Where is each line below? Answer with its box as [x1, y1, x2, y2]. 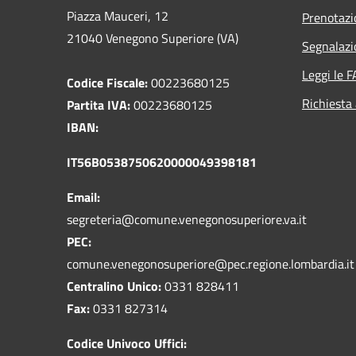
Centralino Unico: [67, 276, 161, 296]
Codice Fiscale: [67, 72, 148, 92]
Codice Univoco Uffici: [67, 333, 187, 353]
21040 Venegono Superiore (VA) [67, 28, 238, 48]
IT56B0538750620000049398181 [67, 152, 257, 172]
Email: [67, 187, 100, 207]
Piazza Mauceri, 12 [67, 6, 168, 25]
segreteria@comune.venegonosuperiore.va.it [67, 209, 307, 229]
